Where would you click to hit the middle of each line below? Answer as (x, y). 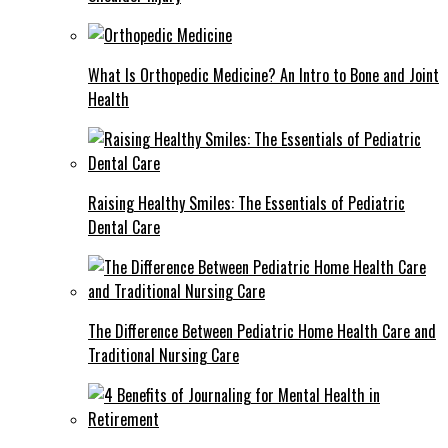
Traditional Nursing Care (163, 354)
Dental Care (124, 226)
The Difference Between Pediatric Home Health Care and (262, 330)
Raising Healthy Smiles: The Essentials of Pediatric (246, 202)
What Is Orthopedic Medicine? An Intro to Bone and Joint (263, 74)
